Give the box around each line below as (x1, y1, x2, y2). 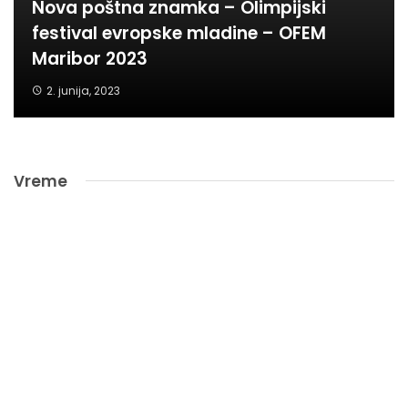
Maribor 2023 (32, 46, 148, 71)
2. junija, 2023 (46, 82, 120, 98)
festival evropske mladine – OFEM (32, 20, 326, 46)
